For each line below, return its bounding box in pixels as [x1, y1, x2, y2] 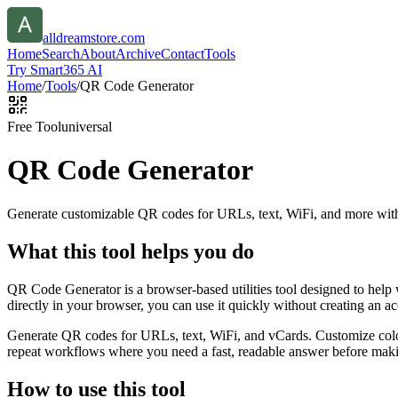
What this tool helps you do [7, 239, 254, 263]
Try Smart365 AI [7, 62, 102, 77]
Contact [161, 46, 204, 61]
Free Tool [7, 119, 61, 134]
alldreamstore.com [43, 30, 145, 45]
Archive [115, 46, 161, 61]
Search [42, 46, 80, 61]
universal [61, 119, 112, 134]
